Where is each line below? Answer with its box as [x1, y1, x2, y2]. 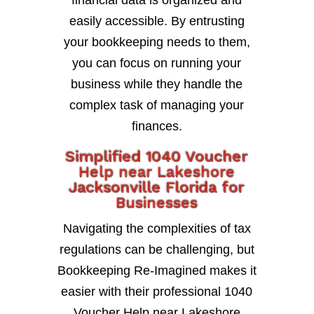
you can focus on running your [72, 56, 242, 71]
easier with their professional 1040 [61, 285, 253, 299]
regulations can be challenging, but [59, 243, 254, 257]
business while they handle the [71, 77, 243, 92]
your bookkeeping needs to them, [63, 35, 250, 50]
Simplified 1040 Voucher [65, 148, 248, 166]
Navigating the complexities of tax [62, 221, 251, 236]
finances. [131, 119, 182, 134]
